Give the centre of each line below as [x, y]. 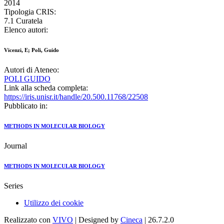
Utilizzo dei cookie [54, 203]
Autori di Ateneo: [31, 70]
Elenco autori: [26, 30]
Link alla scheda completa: [46, 88]
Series [13, 186]
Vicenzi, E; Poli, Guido [31, 50]
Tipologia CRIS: [30, 12]
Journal [15, 146]
